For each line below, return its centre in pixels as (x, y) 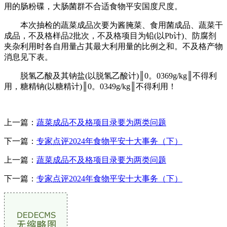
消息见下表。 (28, 57)
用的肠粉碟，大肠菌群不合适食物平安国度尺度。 (93, 6)
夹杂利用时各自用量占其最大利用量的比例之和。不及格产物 (113, 46)
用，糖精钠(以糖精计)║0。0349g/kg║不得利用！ (90, 86)
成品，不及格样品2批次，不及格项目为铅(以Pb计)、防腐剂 (110, 35)
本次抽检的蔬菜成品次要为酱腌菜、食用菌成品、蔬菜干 (113, 25)
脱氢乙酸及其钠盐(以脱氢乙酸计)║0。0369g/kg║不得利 (110, 75)
